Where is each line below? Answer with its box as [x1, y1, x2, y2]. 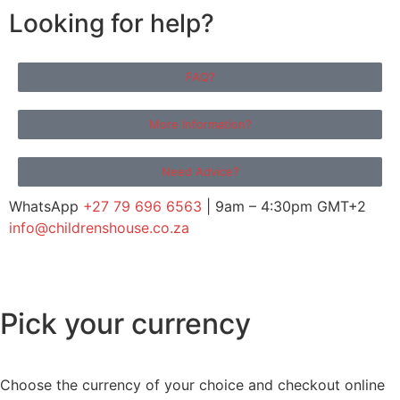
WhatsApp [9, 197, 83, 216]
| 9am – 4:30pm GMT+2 [202, 197, 366, 216]
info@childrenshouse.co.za [9, 219, 189, 237]
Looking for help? [9, 8, 214, 39]
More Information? [148, 117, 252, 132]
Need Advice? [161, 164, 239, 179]
